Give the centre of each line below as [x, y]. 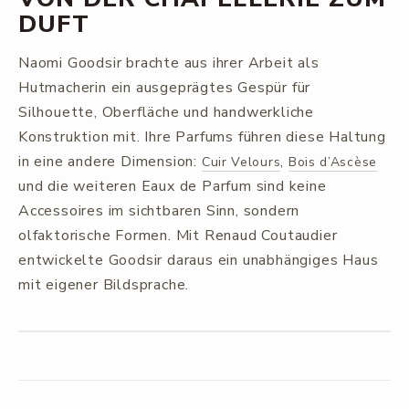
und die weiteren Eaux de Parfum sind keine [173, 186]
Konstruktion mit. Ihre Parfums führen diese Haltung [202, 137]
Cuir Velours [241, 162]
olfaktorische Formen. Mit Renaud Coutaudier [178, 236]
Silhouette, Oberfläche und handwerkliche [166, 112]
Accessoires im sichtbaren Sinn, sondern [159, 211]
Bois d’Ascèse [332, 162]
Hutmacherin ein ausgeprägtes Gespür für [165, 88]
